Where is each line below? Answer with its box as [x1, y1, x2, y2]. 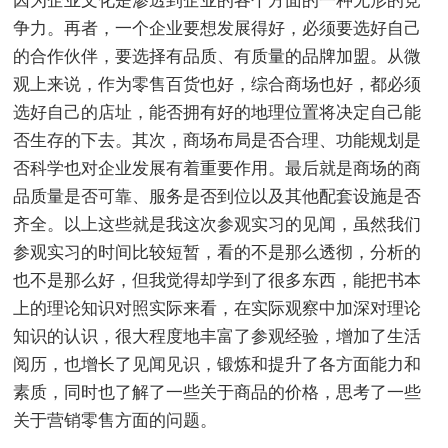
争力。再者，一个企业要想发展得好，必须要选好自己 [13, 18, 422, 38]
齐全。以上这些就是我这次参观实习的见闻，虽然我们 [13, 214, 422, 234]
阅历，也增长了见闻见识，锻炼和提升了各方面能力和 [13, 354, 422, 374]
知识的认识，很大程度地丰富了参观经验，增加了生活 [13, 326, 422, 346]
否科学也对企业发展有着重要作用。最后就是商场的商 [13, 158, 422, 178]
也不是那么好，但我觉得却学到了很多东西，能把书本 [13, 270, 422, 290]
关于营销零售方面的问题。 [13, 410, 218, 430]
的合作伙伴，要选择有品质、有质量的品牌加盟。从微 [13, 46, 422, 66]
